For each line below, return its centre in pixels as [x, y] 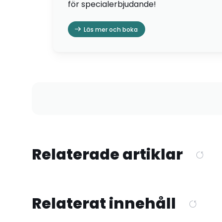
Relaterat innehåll [104, 204]
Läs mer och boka [111, 29]
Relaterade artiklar [107, 154]
